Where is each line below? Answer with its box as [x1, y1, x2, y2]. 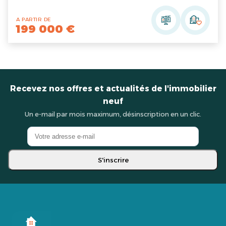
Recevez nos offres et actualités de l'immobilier [10, 84, 216, 94]
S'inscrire [97, 156, 129, 164]
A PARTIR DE [16, 16, 51, 23]
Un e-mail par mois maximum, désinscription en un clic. [25, 110, 201, 119]
